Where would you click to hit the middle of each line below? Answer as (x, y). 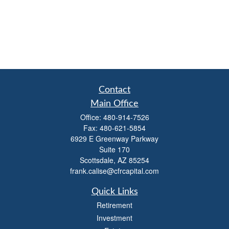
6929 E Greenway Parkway (114, 139)
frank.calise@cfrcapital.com (114, 171)
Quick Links (114, 192)
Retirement (114, 205)
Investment (114, 218)
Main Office (114, 104)
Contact (114, 90)
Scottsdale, (98, 160)
